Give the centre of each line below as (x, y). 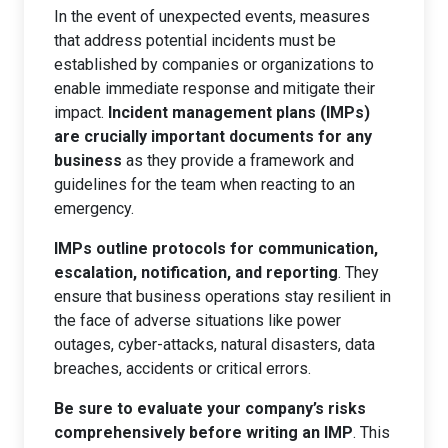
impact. (81, 112)
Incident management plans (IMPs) (239, 112)
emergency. (94, 208)
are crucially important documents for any (213, 136)
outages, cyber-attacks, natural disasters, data (214, 344)
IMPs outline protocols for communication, (216, 248)
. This (371, 432)
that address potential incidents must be (195, 40)
